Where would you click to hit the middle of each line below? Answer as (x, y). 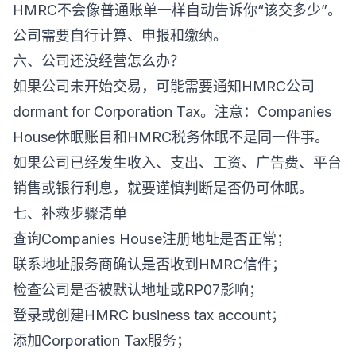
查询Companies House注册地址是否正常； (152, 239)
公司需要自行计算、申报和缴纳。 (120, 35)
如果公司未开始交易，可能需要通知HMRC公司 (164, 86)
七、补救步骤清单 (70, 213)
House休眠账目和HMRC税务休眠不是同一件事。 (171, 137)
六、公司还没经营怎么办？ (99, 61)
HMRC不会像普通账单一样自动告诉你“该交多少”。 (177, 10)
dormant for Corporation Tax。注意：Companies (172, 112)
